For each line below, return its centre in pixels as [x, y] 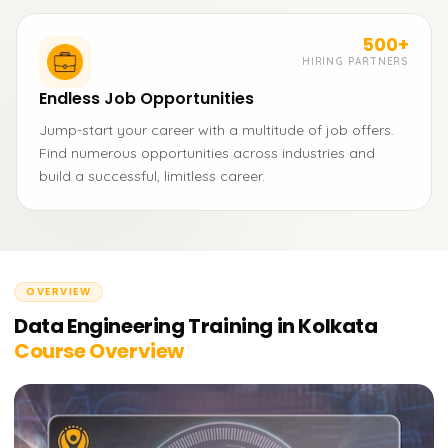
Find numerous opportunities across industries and [207, 153]
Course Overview [99, 351]
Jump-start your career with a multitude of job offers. [216, 130]
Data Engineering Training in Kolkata [196, 326]
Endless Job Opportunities [146, 98]
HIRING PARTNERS [355, 61]
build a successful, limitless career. [152, 176]
